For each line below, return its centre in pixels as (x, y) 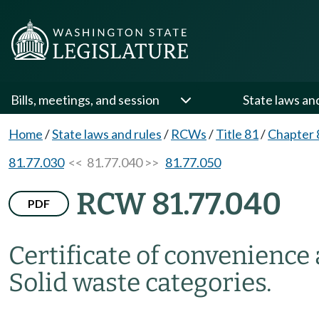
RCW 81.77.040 (179, 204)
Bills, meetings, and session (85, 100)
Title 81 (237, 134)
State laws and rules (107, 134)
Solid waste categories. (140, 283)
